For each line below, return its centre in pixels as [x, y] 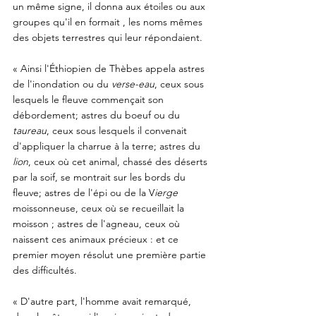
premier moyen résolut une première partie [111, 255]
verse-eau [133, 84]
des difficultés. [46, 271]
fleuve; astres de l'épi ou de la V [84, 193]
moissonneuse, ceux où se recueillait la [100, 208]
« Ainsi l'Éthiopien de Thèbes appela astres [110, 69]
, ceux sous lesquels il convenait [118, 131]
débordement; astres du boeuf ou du [98, 115]
